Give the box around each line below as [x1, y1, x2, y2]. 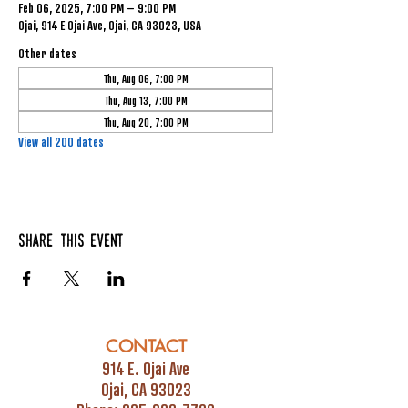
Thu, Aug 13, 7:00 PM [104, 94, 188, 107]
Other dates [18, 46, 76, 61]
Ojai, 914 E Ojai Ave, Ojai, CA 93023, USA [18, 17, 201, 33]
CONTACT [105, 335, 187, 358]
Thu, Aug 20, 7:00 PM [103, 116, 189, 128]
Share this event [18, 233, 124, 251]
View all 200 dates [18, 134, 104, 149]
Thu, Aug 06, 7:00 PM [103, 72, 189, 85]
